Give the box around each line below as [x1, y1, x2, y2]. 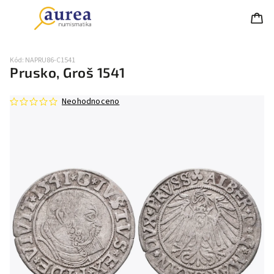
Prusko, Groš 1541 [10, 64, 125, 81]
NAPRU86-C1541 [25, 55, 75, 65]
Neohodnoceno [62, 95, 120, 108]
